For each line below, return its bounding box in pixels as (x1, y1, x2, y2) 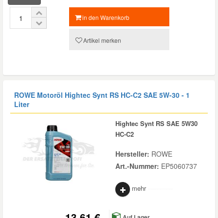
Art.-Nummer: (115, 161, 161, 171)
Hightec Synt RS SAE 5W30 (115, 119, 198, 128)
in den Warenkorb (82, 13, 130, 21)
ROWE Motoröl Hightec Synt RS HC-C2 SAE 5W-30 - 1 (14, 90, 190, 100)
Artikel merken (83, 36, 121, 44)
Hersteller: (115, 149, 151, 159)
